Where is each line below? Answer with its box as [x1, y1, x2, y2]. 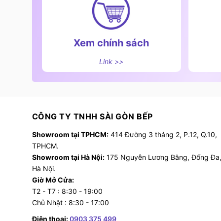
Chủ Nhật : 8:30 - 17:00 [32, 198, 109, 207]
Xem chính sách [74, 37, 149, 49]
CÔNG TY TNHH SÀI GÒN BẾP [32, 111, 153, 121]
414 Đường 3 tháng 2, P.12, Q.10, [108, 130, 217, 139]
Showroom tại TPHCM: [32, 130, 109, 139]
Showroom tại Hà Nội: [32, 152, 105, 161]
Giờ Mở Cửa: [32, 175, 74, 184]
